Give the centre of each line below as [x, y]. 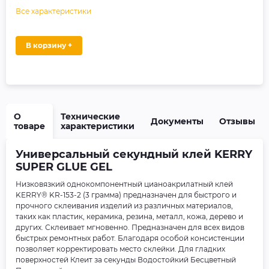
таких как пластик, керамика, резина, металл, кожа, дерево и [129, 216]
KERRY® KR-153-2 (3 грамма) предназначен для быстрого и [126, 195]
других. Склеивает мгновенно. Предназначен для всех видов [130, 227]
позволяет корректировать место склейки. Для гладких [120, 249]
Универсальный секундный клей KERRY [134, 154]
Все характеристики [53, 11]
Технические [90, 116]
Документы [177, 121]
